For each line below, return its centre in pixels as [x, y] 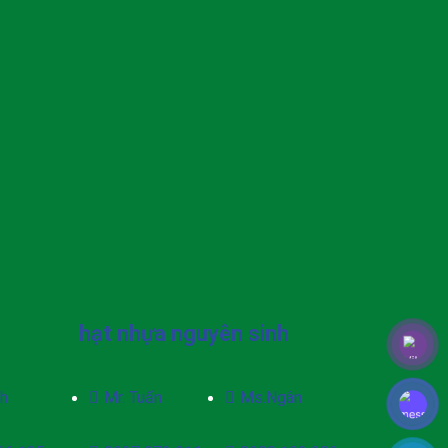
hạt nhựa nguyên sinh [183, 333]
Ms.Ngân [270, 397]
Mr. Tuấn [132, 397]
